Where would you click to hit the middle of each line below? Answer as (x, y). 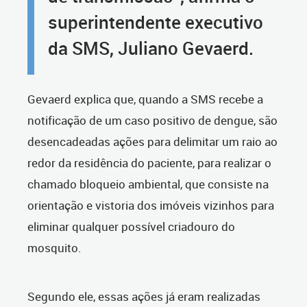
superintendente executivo (156, 22)
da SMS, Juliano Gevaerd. (151, 48)
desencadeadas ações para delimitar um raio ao (152, 142)
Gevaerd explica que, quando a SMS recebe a (145, 99)
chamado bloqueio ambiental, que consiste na (148, 184)
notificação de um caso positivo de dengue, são (152, 121)
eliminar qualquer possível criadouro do (131, 227)
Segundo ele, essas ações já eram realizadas (144, 297)
